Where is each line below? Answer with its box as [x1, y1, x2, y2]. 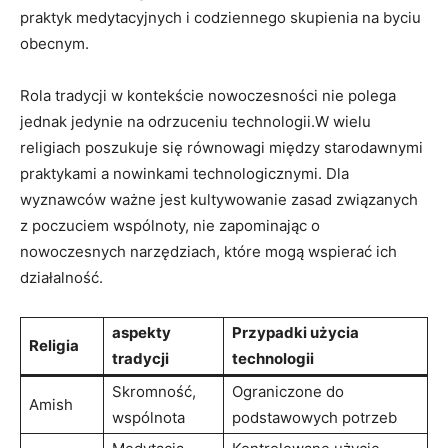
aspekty [112, 322, 171, 342]
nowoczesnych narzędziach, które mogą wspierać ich [20, 241, 397, 261]
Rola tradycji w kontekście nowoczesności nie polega [20, 85, 396, 105]
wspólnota [112, 407, 185, 427]
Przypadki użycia [232, 322, 359, 342]
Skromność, [112, 381, 196, 401]
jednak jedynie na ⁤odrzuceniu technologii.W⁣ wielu [20, 111, 371, 131]
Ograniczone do [232, 381, 344, 401]
